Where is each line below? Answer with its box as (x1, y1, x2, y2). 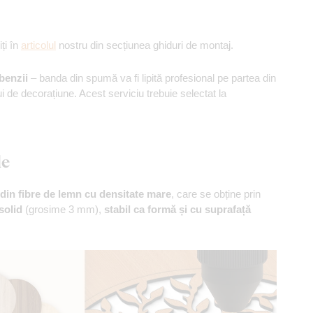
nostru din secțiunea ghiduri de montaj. (56, 39, 233, 51)
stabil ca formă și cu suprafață (104, 203, 251, 215)
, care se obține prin (171, 188, 261, 200)
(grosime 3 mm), (22, 203, 104, 215)
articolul (21, 39, 56, 51)
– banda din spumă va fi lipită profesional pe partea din (28, 72, 276, 84)
